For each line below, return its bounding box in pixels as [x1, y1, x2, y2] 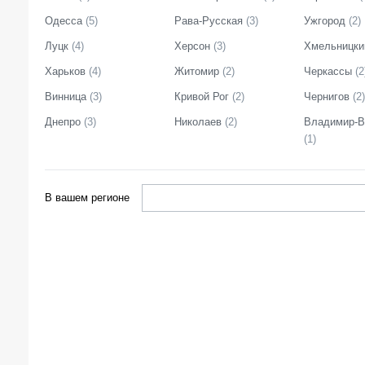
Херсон [174, 40, 210, 52]
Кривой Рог [174, 90, 229, 103]
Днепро [45, 116, 81, 128]
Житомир [174, 65, 219, 77]
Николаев [174, 116, 222, 128]
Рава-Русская [174, 15, 243, 27]
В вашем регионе [45, 191, 130, 204]
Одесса [45, 15, 82, 27]
